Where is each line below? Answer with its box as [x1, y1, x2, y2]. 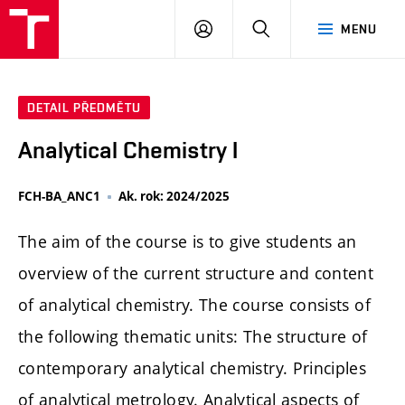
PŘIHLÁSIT [212, 21, 277, 35]
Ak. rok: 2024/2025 [118, 188, 230, 205]
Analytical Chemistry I [18, 137, 238, 165]
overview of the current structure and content [18, 262, 374, 285]
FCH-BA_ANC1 [18, 188, 100, 205]
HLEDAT [269, 21, 317, 35]
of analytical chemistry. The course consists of [18, 294, 371, 316]
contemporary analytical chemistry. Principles [18, 357, 367, 380]
